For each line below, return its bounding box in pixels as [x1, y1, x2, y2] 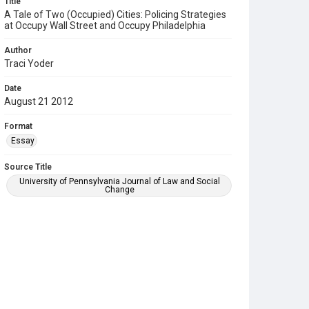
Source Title [4, 162, 52, 172]
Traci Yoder [4, 58, 54, 69]
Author [4, 46, 32, 55]
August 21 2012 [4, 96, 73, 107]
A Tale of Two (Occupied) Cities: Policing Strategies [4, 9, 226, 20]
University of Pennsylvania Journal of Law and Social [19, 177, 221, 186]
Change [105, 185, 135, 195]
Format [4, 121, 32, 131]
